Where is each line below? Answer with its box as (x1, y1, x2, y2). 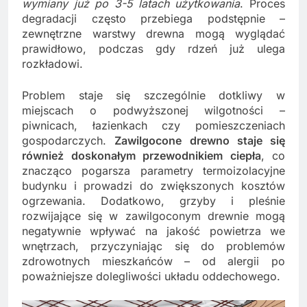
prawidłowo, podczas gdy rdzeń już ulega (22, 41, 285, 56)
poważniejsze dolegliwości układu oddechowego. (22, 269, 280, 283)
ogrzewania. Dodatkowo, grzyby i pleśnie (22, 193, 285, 208)
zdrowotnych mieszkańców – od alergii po (22, 254, 285, 268)
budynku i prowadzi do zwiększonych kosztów (22, 178, 285, 193)
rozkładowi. (22, 56, 83, 71)
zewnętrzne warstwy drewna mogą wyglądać (22, 26, 285, 40)
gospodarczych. (22, 133, 115, 147)
